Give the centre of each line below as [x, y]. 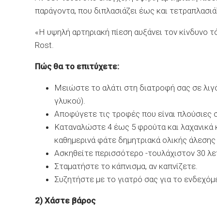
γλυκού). [70, 101]
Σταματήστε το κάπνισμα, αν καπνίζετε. [126, 166]
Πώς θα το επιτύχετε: [77, 66]
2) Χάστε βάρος [65, 201]
